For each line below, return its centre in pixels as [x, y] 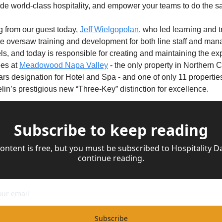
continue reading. [111, 158]
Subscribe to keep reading [111, 130]
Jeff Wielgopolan [109, 29]
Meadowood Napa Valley [64, 65]
